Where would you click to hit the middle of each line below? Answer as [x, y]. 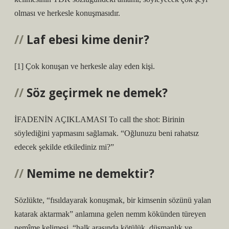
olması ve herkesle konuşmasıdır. [67, 13]
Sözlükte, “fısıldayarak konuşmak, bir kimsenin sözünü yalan [113, 200]
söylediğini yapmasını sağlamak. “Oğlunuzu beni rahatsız [107, 133]
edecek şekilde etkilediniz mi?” [64, 147]
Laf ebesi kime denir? [88, 40]
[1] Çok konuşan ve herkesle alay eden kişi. [85, 66]
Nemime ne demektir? [90, 174]
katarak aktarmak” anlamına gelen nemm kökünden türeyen [110, 214]
